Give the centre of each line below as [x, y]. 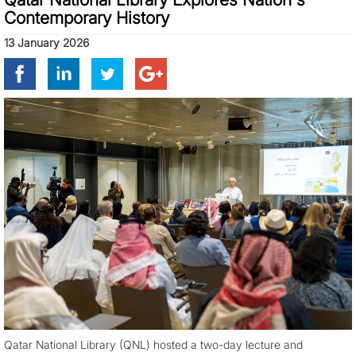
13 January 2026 [46, 42]
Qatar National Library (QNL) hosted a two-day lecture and [153, 344]
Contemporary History [87, 17]
